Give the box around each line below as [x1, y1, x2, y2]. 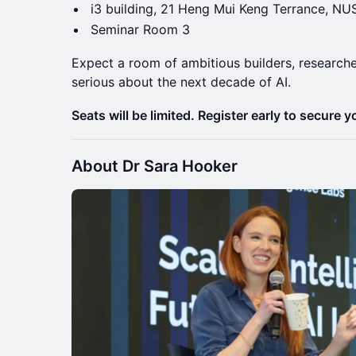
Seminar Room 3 [91, 21, 190, 37]
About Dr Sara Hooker [72, 156, 238, 176]
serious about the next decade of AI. [72, 73, 291, 90]
